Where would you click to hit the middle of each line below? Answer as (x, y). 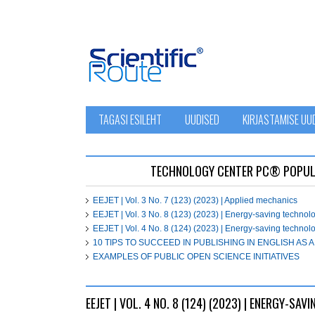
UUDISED (202, 120)
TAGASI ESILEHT (130, 120)
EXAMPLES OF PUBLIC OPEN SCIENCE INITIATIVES (196, 257)
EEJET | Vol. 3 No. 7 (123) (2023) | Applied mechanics (195, 200)
